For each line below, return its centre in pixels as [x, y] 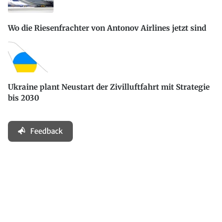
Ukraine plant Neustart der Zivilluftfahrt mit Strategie [109, 87]
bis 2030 [24, 98]
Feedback [47, 131]
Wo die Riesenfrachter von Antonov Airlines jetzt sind [107, 28]
